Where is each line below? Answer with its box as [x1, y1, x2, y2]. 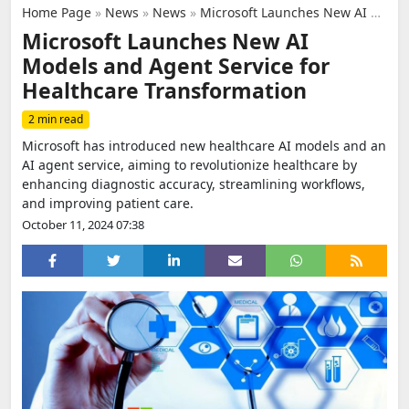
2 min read [28, 111, 83, 127]
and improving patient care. [22, 194, 194, 212]
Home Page [22, 4, 91, 21]
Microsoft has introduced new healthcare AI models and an [22, 137, 386, 154]
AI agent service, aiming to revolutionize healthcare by [22, 156, 357, 173]
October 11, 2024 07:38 [22, 216, 144, 233]
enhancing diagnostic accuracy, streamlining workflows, [22, 175, 365, 193]
